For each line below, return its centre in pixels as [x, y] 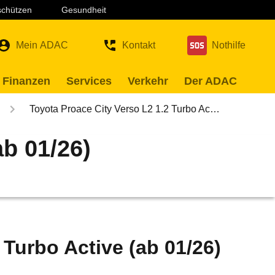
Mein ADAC [42, 45]
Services [89, 81]
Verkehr [148, 81]
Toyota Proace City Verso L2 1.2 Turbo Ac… [125, 109]
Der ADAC [211, 81]
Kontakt [139, 45]
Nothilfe [229, 45]
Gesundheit [84, 10]
